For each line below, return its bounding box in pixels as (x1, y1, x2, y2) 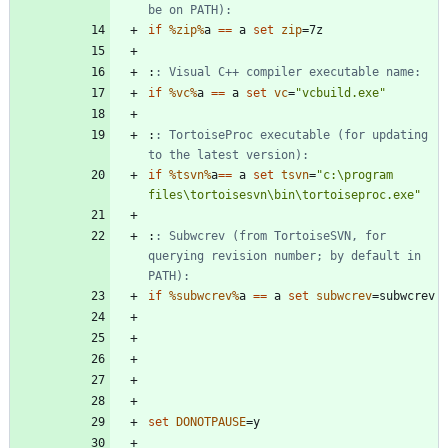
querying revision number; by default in (148, 248, 421, 263)
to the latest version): (148, 147, 309, 162)
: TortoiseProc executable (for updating (155, 127, 428, 142)
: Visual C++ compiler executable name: (155, 64, 421, 79)
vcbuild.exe (302, 85, 379, 100)
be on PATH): (148, 2, 232, 17)
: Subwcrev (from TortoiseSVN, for (155, 228, 386, 243)
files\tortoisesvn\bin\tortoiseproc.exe (148, 187, 414, 202)
